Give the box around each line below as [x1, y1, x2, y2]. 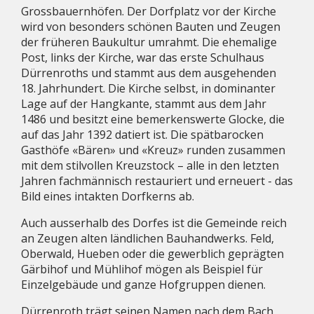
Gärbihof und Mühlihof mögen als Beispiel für [21, 261, 263, 277]
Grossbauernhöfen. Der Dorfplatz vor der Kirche [21, 3, 276, 19]
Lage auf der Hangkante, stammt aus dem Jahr [21, 95, 266, 111]
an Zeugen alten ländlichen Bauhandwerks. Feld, [21, 230, 274, 246]
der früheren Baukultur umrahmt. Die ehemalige [21, 34, 277, 50]
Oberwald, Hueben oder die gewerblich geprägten [21, 245, 284, 261]
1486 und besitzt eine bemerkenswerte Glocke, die [21, 111, 285, 127]
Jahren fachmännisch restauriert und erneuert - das [21, 172, 293, 189]
